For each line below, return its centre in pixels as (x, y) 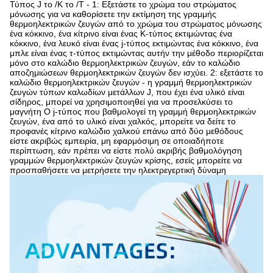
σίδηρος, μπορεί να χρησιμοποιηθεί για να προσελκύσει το (121, 102)
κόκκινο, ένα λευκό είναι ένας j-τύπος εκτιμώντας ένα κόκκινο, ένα (134, 43)
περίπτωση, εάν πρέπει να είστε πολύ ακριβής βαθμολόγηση (126, 151)
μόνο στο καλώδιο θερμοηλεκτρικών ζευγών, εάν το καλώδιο (125, 63)
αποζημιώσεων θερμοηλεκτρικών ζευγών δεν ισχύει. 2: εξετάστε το (136, 73)
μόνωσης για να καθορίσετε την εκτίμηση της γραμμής (113, 14)
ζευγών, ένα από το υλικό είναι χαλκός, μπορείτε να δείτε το (123, 121)
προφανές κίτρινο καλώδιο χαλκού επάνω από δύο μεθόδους (126, 131)
